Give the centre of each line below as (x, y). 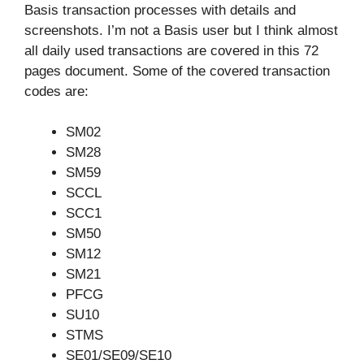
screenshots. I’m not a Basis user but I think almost (181, 30)
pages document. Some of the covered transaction (177, 71)
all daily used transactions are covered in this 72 (171, 50)
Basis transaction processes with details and (160, 10)
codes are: (56, 91)
